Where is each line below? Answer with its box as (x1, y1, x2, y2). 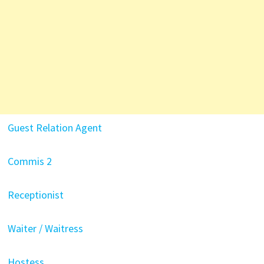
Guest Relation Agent (7, 120, 104, 134)
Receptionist (7, 187, 64, 202)
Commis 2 (7, 154, 52, 168)
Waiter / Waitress (7, 221, 85, 235)
